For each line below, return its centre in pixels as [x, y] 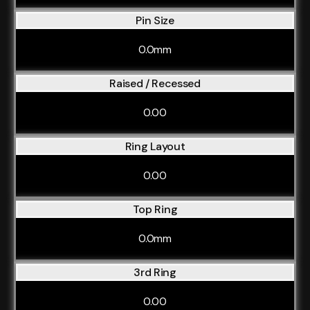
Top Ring [155, 209]
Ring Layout [155, 146]
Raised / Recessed [155, 83]
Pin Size [155, 20]
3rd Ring [155, 272]
